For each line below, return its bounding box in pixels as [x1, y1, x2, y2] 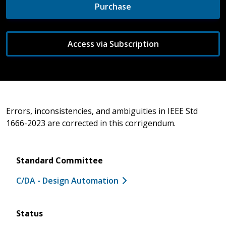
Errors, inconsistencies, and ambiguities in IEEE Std [6, 105, 198, 117]
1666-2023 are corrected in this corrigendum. [6, 117, 176, 129]
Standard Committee [16, 154, 103, 166]
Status [16, 207, 43, 219]
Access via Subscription [67, 38, 159, 49]
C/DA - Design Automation [16, 175, 119, 186]
